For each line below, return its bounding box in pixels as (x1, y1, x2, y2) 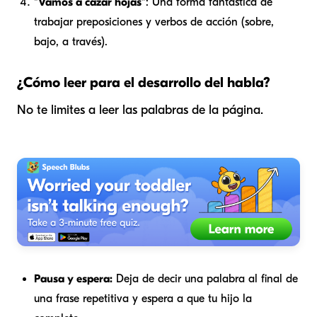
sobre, (245, 16, 274, 29)
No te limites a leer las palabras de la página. (17, 103, 263, 118)
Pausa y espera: (34, 272, 113, 286)
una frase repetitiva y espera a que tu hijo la (34, 292, 252, 306)
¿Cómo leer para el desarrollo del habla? (17, 74, 270, 91)
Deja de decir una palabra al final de (113, 272, 298, 286)
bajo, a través (34, 35, 101, 49)
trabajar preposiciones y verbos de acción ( (34, 16, 245, 29)
